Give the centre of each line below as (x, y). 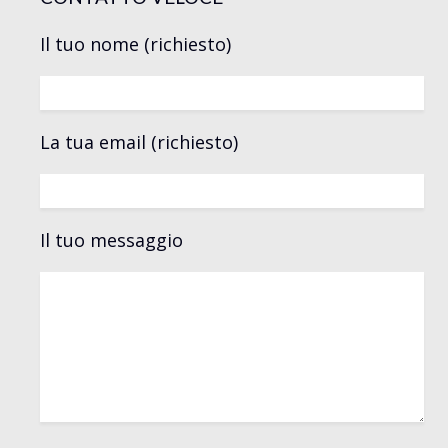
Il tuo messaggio (111, 239)
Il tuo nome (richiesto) (135, 43)
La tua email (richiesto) (139, 141)
